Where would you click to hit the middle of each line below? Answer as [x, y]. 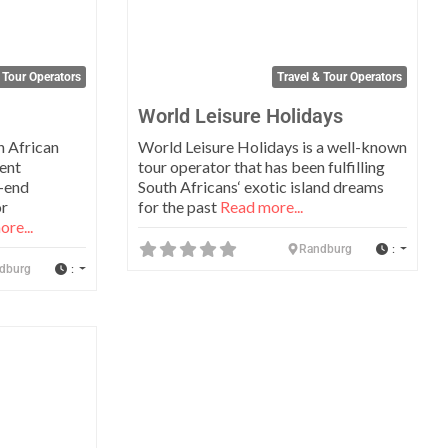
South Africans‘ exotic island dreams [261, 187]
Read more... [261, 207]
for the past [179, 207]
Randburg [325, 249]
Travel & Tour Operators [339, 77]
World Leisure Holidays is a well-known [272, 147]
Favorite [125, 348]
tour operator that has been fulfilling [261, 167]
